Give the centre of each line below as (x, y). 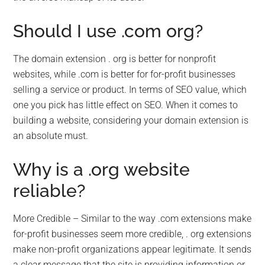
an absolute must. (51, 135)
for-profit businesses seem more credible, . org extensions (132, 234)
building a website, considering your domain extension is (131, 120)
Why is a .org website (102, 169)
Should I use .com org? (108, 31)
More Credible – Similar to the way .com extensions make (132, 218)
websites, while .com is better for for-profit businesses (125, 74)
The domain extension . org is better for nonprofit (115, 59)
